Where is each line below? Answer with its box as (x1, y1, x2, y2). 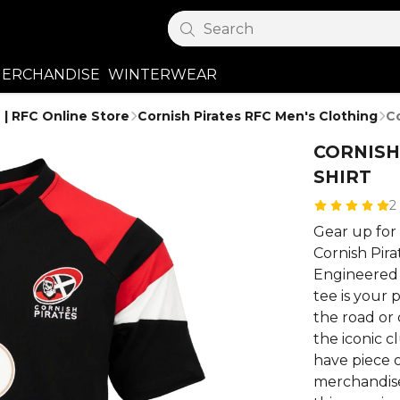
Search (203, 21, 254, 38)
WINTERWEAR (108, 65, 218, 83)
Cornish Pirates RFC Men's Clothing (137, 108, 378, 124)
